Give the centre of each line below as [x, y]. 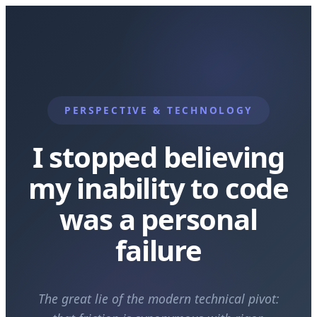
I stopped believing [158, 157]
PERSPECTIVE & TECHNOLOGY [158, 110]
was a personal [158, 219]
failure [158, 250]
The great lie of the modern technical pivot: [158, 299]
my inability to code [158, 188]
